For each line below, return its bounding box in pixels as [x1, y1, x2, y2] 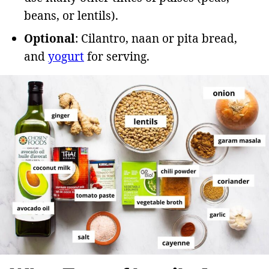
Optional [24, 31, 75, 47]
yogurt [48, 49, 84, 65]
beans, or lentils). [24, 8, 118, 24]
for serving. [84, 49, 150, 65]
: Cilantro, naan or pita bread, [75, 31, 237, 47]
